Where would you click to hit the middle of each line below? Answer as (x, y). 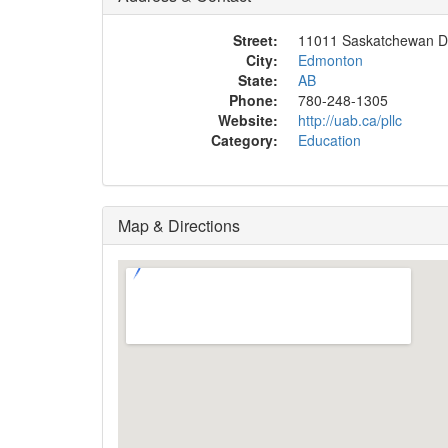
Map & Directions (179, 225)
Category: (244, 140)
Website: (248, 120)
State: (258, 80)
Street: (255, 40)
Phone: (253, 100)
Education (329, 140)
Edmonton (330, 60)
